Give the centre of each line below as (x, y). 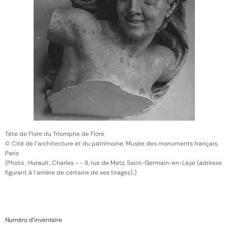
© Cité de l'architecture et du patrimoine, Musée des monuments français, (112, 144)
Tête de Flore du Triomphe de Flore (55, 134)
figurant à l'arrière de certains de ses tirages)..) (71, 173)
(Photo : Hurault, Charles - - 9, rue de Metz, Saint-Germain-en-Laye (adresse (113, 163)
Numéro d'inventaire (34, 220)
